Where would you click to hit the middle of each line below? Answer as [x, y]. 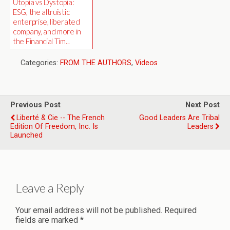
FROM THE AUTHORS [96, 63]
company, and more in [47, 31]
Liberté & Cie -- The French [61, 118]
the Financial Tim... [41, 41]
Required [180, 210]
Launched [26, 135]
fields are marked [48, 220]
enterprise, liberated [46, 22]
